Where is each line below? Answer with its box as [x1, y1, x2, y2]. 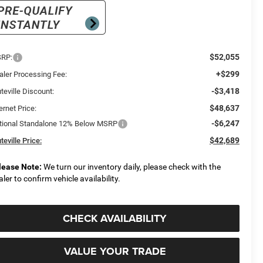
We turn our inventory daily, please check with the [42, 161, 221, 171]
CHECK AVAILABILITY [63, 210, 167, 226]
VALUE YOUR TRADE [63, 243, 166, 259]
